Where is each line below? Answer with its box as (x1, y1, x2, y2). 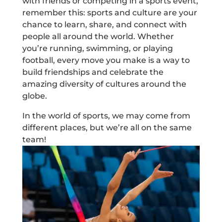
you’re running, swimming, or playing (22, 44, 173, 54)
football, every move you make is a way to (22, 55, 190, 65)
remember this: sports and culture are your (22, 8, 197, 18)
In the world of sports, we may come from (22, 111, 190, 121)
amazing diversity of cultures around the (22, 79, 186, 89)
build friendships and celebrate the (22, 67, 164, 77)
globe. (22, 91, 47, 101)
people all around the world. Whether (22, 32, 174, 42)
